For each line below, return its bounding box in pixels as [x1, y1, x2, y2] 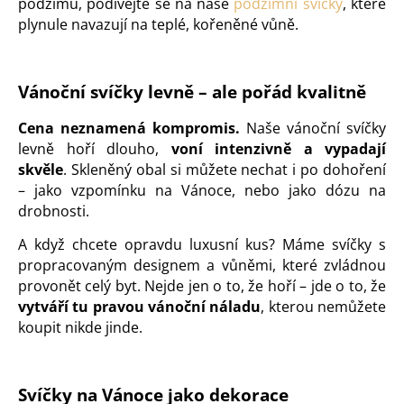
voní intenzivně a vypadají [170, 139, 386, 160]
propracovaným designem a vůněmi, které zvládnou [18, 255, 386, 276]
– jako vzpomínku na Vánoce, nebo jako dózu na [18, 180, 386, 201]
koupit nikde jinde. [18, 317, 142, 338]
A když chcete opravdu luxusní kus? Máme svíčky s [18, 234, 386, 255]
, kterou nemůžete [261, 297, 387, 317]
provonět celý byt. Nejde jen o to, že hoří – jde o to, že [18, 276, 386, 297]
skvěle [18, 160, 63, 180]
